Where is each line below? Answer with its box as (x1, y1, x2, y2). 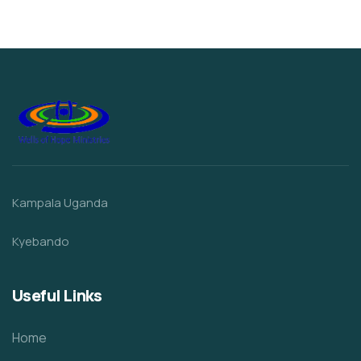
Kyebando (12, 233, 69, 251)
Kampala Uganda (12, 194, 108, 212)
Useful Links (12, 284, 102, 307)
